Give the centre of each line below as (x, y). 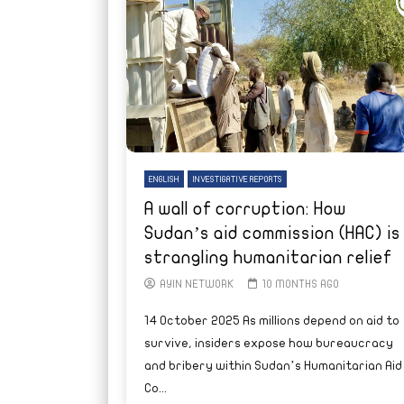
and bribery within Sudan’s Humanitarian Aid (273, 365)
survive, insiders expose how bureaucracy (268, 343)
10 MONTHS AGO (300, 284)
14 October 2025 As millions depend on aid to (271, 320)
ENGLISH (164, 179)
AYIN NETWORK (197, 284)
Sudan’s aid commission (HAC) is (272, 233)
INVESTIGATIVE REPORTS (237, 179)
